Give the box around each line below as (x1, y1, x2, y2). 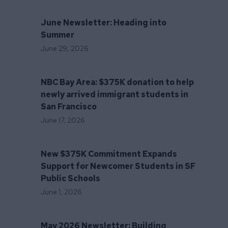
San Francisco (41, 101, 97, 112)
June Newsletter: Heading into (41, 17, 166, 28)
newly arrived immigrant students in (41, 89, 188, 100)
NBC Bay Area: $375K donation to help (41, 77, 194, 88)
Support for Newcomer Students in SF (41, 161, 195, 172)
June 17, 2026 (41, 116, 85, 125)
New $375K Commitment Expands (41, 149, 177, 159)
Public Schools (41, 173, 100, 184)
